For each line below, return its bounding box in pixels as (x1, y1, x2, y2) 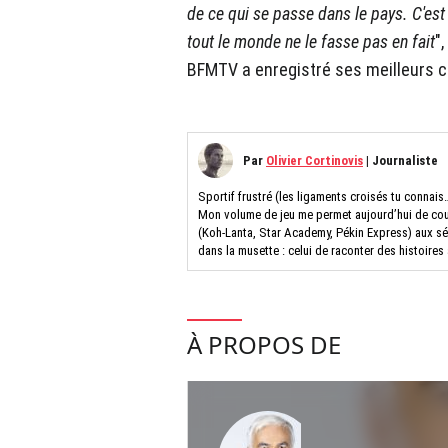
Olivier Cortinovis (266, 153, 363, 169)
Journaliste (372, 153, 438, 169)
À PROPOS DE (187, 328, 341, 362)
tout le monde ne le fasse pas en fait (187, 31, 435, 53)
